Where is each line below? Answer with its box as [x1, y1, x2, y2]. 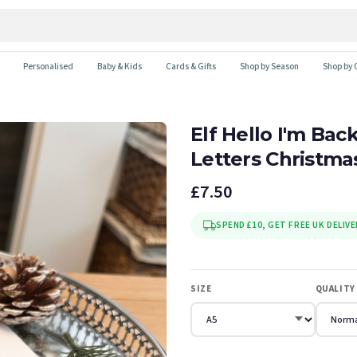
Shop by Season [240, 60, 299, 73]
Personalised [23, 60, 73, 73]
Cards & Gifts [166, 60, 216, 73]
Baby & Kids [97, 60, 142, 73]
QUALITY [315, 281, 355, 296]
